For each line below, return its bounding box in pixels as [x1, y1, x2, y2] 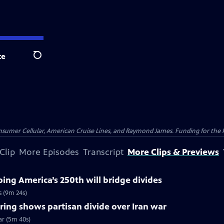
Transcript [83, 146, 123, 157]
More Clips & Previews [127, 146, 219, 157]
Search [33, 55, 57, 65]
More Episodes [19, 146, 79, 157]
